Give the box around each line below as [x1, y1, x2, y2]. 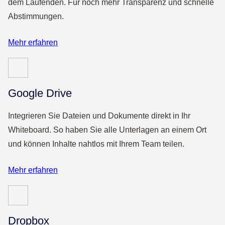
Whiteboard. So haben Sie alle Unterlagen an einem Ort [8, 126, 206, 135]
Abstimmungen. [8, 12, 64, 21]
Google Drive [8, 87, 72, 100]
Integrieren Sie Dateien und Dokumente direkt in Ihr [8, 111, 190, 121]
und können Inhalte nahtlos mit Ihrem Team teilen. [8, 140, 184, 149]
